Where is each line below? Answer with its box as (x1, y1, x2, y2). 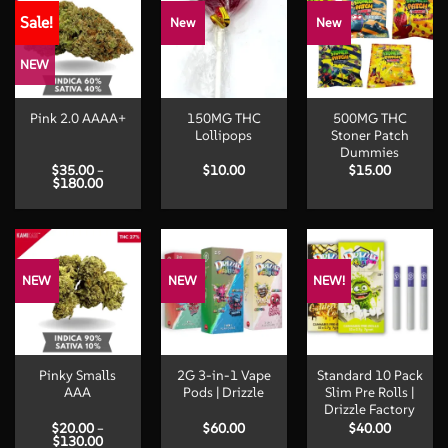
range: (102, 187, 140, 205)
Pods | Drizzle (183, 384, 265, 402)
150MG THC (186, 109, 261, 127)
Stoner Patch (330, 126, 409, 144)
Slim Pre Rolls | (325, 384, 415, 402)
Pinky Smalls (39, 367, 117, 385)
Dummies (340, 143, 400, 161)
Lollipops (195, 126, 253, 144)
